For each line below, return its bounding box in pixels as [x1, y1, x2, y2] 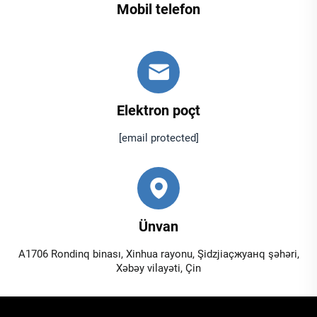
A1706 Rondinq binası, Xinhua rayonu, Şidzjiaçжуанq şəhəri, [18, 248, 299, 261]
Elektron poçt [117, 102, 200, 120]
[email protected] [118, 132, 199, 145]
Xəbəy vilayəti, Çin [116, 262, 201, 275]
